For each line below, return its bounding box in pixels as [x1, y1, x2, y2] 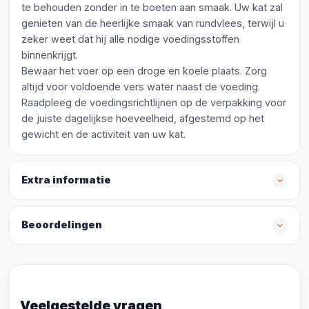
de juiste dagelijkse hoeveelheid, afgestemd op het [21, 112, 264, 124]
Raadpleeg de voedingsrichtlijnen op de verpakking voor [21, 97, 286, 108]
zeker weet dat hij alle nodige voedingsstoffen [21, 33, 239, 45]
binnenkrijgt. [21, 49, 78, 61]
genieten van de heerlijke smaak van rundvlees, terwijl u [21, 17, 284, 29]
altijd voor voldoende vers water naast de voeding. [21, 81, 260, 92]
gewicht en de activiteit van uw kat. [21, 128, 186, 140]
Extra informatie [21, 174, 111, 186]
